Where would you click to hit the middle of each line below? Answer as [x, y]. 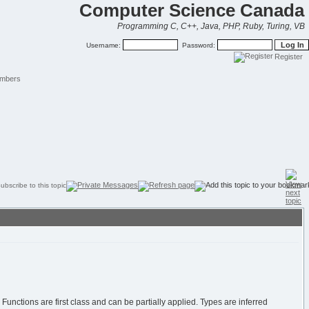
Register [289, 56]
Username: [104, 45]
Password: [198, 45]
